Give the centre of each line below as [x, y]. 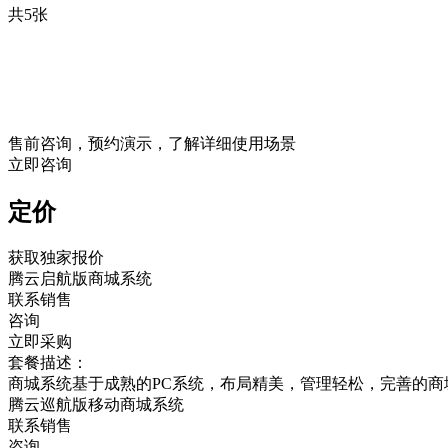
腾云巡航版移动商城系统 [96, 404]
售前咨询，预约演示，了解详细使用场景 [152, 143]
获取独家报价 [56, 257]
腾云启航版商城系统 [80, 278]
